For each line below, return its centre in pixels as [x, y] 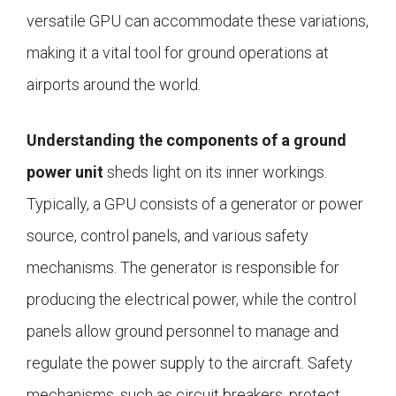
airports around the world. [114, 85]
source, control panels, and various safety [168, 236]
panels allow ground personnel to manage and [183, 331]
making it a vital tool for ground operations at [178, 53]
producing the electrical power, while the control [191, 300]
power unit [65, 172]
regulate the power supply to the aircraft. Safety [190, 363]
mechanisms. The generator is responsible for [183, 268]
